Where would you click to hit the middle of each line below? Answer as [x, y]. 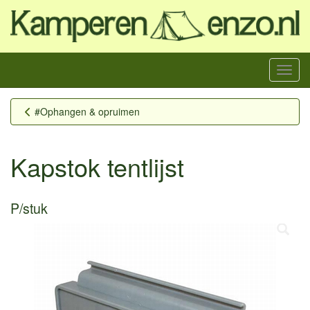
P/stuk [29, 208]
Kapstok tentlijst [97, 166]
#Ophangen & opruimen [87, 111]
